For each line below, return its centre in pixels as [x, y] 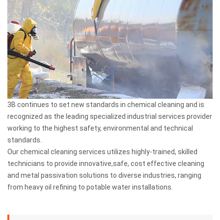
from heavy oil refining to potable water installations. [90, 187]
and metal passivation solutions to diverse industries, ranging [104, 175]
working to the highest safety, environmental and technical [100, 128]
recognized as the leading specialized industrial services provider [110, 116]
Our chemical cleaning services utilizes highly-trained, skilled [102, 151]
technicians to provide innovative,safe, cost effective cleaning [106, 163]
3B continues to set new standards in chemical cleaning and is [106, 104]
